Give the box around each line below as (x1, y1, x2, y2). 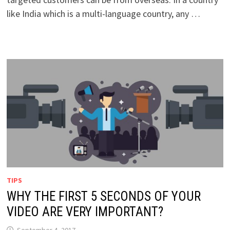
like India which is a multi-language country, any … (6, 8, 200, 20)
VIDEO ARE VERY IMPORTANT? (6, 204, 163, 220)
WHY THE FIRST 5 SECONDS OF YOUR (6, 189, 201, 204)
